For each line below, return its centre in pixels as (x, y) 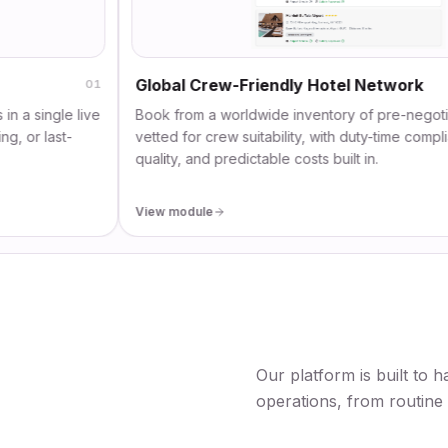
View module (123, 211)
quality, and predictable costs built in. (206, 158)
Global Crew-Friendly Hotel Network (228, 85)
